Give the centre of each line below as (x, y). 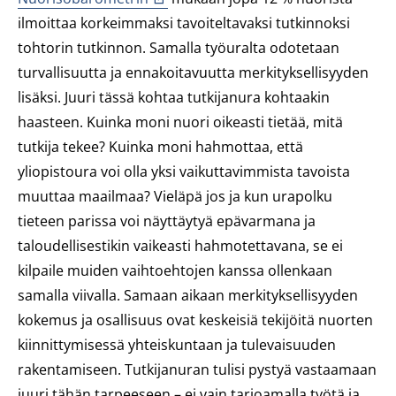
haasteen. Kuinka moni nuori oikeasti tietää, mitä (180, 122)
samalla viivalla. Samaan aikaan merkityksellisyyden (188, 295)
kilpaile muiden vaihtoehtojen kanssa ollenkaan (175, 270)
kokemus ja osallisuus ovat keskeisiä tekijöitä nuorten (195, 320)
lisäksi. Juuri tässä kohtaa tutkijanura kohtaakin (174, 97)
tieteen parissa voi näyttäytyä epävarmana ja (167, 221)
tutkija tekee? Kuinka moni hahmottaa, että (160, 147)
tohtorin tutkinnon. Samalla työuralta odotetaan (179, 48)
